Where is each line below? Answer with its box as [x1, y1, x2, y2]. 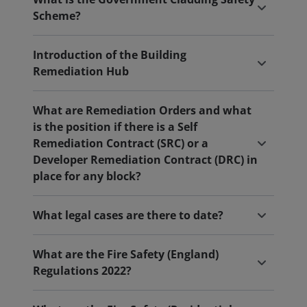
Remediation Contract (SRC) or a [33, 136, 208, 151]
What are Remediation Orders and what [33, 103, 251, 118]
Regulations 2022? [33, 263, 132, 278]
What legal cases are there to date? [33, 208, 223, 223]
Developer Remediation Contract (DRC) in [33, 152, 258, 167]
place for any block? [33, 169, 141, 184]
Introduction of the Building [33, 47, 186, 62]
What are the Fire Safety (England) [33, 247, 219, 262]
